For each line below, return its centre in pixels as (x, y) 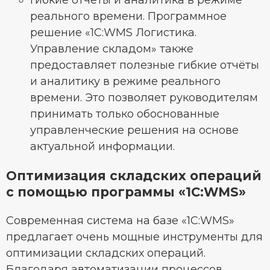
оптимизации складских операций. (106, 253)
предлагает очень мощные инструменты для (134, 237)
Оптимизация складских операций (134, 176)
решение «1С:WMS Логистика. (113, 33)
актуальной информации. (102, 147)
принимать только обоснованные (125, 114)
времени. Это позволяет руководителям (144, 98)
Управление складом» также (112, 49)
